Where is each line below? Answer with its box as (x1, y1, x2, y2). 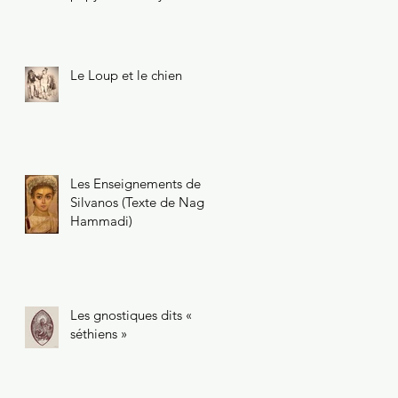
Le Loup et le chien (70, 66, 182, 84)
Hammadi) (70, 211, 132, 229)
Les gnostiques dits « (70, 306, 192, 323)
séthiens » (70, 324, 127, 342)
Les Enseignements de (70, 174, 201, 192)
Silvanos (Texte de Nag (70, 193, 204, 211)
